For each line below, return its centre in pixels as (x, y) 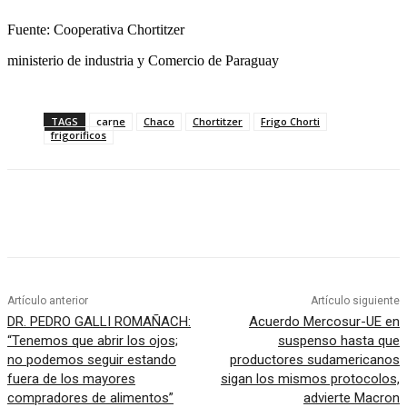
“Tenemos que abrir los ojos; (93, 341)
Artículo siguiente (355, 301)
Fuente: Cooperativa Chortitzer (96, 30)
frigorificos (79, 135)
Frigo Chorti (290, 122)
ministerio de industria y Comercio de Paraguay (143, 61)
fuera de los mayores (71, 379)
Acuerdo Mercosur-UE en (324, 322)
